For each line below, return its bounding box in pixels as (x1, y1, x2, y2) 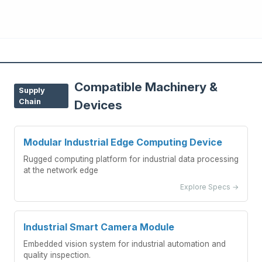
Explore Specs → (180, 182, 239, 191)
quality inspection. (23, 250, 91, 260)
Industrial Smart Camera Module (23, 221, 174, 233)
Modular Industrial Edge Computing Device (23, 136, 222, 148)
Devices (74, 98, 122, 112)
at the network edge (23, 166, 98, 175)
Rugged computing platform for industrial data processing (23, 154, 239, 164)
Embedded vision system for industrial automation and (23, 239, 226, 249)
